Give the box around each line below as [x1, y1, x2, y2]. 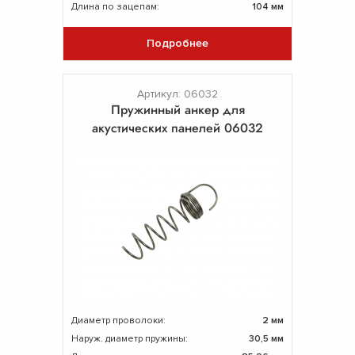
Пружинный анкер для [110, 100, 245, 119]
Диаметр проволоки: [71, 314, 166, 326]
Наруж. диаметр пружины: [71, 332, 188, 345]
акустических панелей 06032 [92, 118, 263, 137]
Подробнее [147, 36, 208, 50]
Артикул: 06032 [137, 86, 218, 101]
